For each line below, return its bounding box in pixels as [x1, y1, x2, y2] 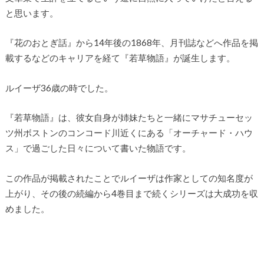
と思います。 [5, 7, 58, 18]
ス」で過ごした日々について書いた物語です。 [5, 143, 191, 154]
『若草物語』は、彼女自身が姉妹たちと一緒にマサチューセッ [5, 112, 253, 123]
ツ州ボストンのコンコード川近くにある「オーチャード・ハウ [5, 127, 253, 138]
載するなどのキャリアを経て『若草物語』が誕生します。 [5, 52, 235, 64]
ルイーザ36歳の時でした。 [5, 82, 113, 93]
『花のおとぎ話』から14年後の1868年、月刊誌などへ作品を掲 [5, 37, 258, 48]
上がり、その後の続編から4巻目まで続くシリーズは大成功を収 [5, 187, 258, 199]
